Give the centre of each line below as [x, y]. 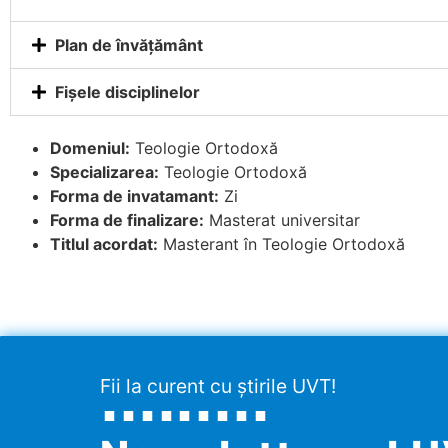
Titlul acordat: [104, 244]
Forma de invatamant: [134, 196]
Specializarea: [104, 172]
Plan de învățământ [129, 45]
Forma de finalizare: [127, 220]
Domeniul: [90, 148]
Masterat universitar [282, 220]
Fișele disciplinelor [127, 92]
